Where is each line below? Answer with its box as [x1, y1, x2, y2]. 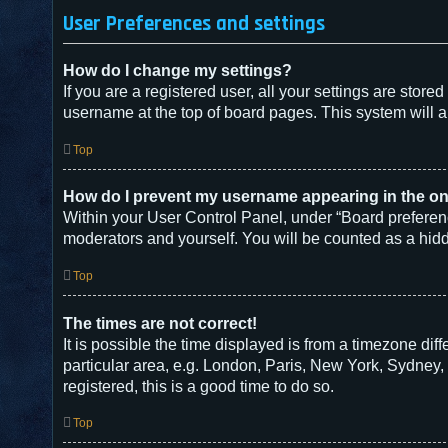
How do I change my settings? [63, 61, 292, 79]
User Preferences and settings [63, 10, 325, 37]
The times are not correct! [63, 314, 257, 332]
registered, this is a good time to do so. [63, 377, 334, 395]
